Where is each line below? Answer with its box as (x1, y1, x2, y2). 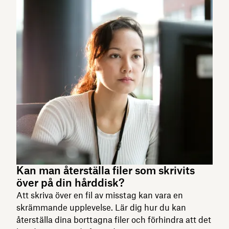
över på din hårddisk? (16, 176, 124, 189)
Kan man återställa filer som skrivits (16, 164, 195, 177)
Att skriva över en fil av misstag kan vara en (16, 190, 183, 200)
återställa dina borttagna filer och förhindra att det (16, 214, 211, 225)
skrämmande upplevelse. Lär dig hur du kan (16, 202, 186, 213)
